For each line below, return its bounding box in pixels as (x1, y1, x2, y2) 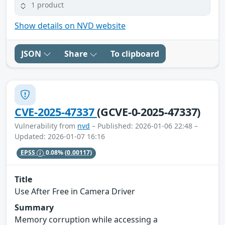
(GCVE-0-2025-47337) (97, 104, 201, 119)
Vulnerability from (15, 121, 77, 131)
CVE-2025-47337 (15, 104, 97, 119)
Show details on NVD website (15, 20, 126, 31)
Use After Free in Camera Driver (15, 186, 135, 197)
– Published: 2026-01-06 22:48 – (90, 121, 198, 131)
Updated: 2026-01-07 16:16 (15, 131, 105, 141)
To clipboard (110, 48, 159, 59)
